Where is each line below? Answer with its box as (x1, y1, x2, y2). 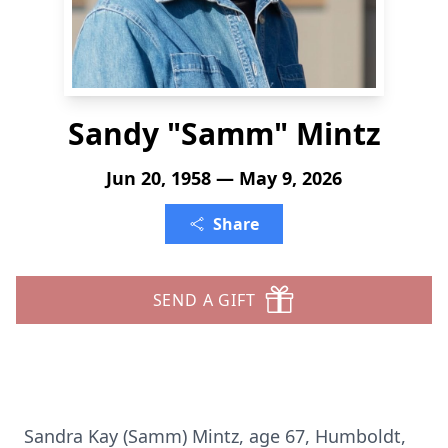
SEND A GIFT (152, 289, 256, 311)
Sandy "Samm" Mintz (67, 113, 381, 154)
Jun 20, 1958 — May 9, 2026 (106, 166, 342, 190)
